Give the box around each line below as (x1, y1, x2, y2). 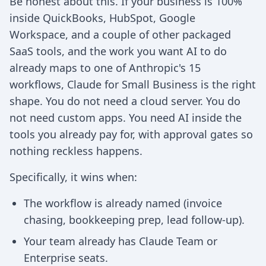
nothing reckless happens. (9, 144, 142, 158)
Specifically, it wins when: (9, 170, 137, 184)
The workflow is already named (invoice (24, 196, 222, 210)
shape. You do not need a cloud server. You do (9, 94, 240, 108)
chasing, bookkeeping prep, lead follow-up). (24, 213, 245, 227)
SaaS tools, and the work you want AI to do (9, 44, 227, 58)
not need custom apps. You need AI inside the (9, 110, 242, 125)
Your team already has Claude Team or (24, 234, 217, 248)
